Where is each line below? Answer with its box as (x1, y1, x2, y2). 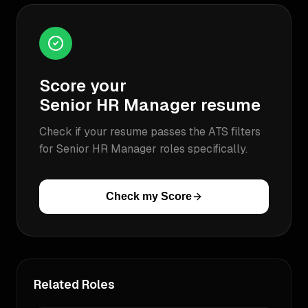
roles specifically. (157, 142, 247, 156)
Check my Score (105, 190, 192, 202)
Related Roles (34, 276, 115, 292)
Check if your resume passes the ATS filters (39, 124, 261, 139)
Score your (39, 75, 126, 96)
